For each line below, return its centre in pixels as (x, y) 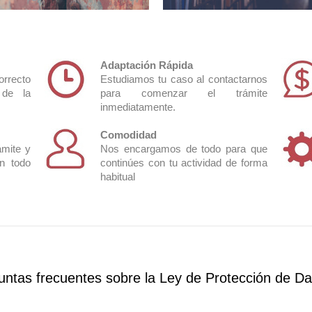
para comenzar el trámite (184, 93)
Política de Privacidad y (243, 77)
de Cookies (213, 91)
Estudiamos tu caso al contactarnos (184, 79)
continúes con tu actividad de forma (184, 163)
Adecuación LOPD (54, 77)
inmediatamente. (138, 107)
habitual (117, 177)
